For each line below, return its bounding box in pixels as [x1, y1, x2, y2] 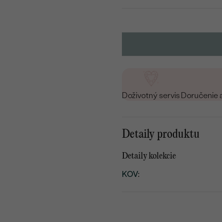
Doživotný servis [122, 90, 180, 100]
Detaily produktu [122, 128, 200, 140]
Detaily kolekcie [122, 151, 176, 161]
